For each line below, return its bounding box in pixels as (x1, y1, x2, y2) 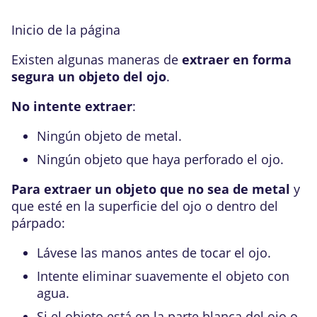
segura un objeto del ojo (11, 67, 166, 85)
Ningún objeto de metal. (37, 127, 182, 144)
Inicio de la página (11, 21, 120, 38)
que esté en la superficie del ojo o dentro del (11, 197, 278, 214)
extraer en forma (182, 50, 292, 68)
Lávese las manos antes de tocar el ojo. (37, 243, 271, 261)
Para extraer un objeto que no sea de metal (11, 180, 290, 197)
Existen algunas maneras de (11, 50, 182, 68)
